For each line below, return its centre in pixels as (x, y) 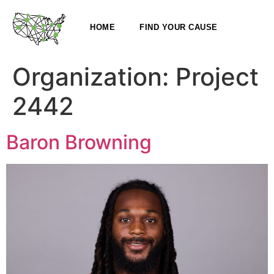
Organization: (94, 77)
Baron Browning (79, 143)
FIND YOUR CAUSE (179, 27)
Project (217, 77)
